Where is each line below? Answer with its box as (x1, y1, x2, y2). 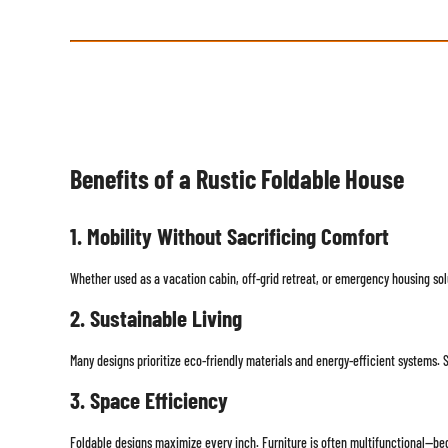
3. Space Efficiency (69, 386, 228, 414)
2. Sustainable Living (69, 304, 242, 332)
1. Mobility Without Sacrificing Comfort (69, 222, 389, 250)
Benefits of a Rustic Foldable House (69, 163, 404, 194)
